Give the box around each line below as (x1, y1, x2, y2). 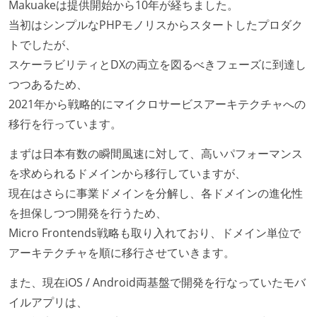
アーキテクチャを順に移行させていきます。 (8, 245, 235, 261)
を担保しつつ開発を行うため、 (8, 205, 167, 221)
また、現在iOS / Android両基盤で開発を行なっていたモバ (8, 274, 306, 290)
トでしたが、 (8, 37, 76, 53)
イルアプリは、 (8, 294, 88, 310)
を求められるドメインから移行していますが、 (8, 166, 246, 182)
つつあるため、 (8, 76, 88, 93)
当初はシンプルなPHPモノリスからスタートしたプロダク (8, 17, 303, 33)
